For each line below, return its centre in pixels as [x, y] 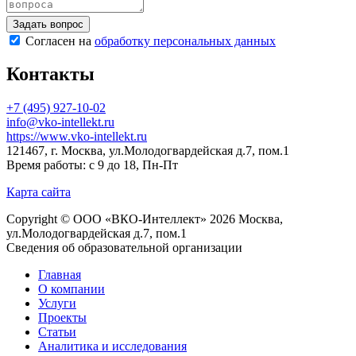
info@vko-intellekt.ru [60, 122]
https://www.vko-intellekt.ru [77, 137]
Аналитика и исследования [112, 346]
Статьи [57, 332]
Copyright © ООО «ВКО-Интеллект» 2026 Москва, [145, 219]
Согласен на [60, 41]
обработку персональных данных [185, 41]
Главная [60, 275]
